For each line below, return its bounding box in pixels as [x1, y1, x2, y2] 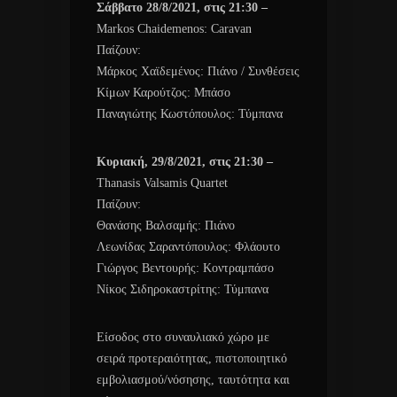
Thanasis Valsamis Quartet [97, 175, 228, 190]
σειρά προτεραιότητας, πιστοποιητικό [97, 351, 287, 365]
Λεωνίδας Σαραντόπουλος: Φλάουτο [97, 239, 280, 253]
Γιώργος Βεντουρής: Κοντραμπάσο [97, 261, 274, 275]
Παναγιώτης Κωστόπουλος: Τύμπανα [97, 106, 283, 121]
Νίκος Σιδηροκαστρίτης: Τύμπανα [97, 282, 269, 296]
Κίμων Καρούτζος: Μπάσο [97, 85, 230, 99]
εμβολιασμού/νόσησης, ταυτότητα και [97, 372, 290, 386]
